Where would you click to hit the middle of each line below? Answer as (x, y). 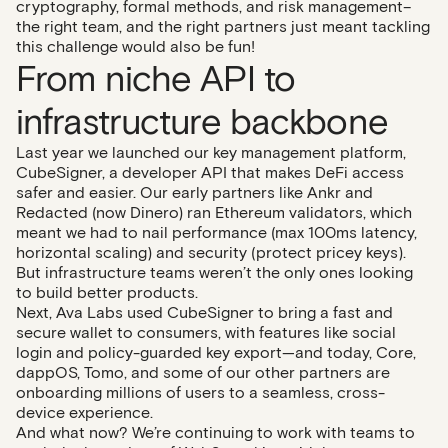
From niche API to (156, 78)
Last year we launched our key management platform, (211, 152)
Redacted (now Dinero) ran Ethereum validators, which (214, 212)
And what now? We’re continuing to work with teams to (215, 432)
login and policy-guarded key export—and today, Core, (216, 352)
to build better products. (107, 292)
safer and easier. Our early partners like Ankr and (194, 192)
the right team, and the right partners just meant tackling (223, 26)
